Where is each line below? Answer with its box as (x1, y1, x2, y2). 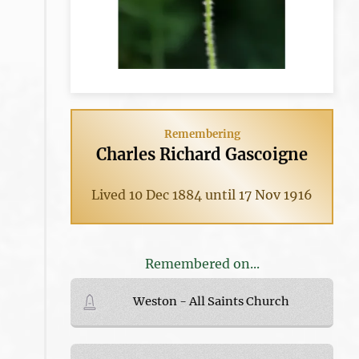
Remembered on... (144, 255, 260, 272)
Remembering (163, 127, 240, 141)
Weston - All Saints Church (133, 293, 290, 309)
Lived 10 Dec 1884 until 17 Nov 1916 (91, 186, 313, 203)
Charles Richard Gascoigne (96, 143, 309, 164)
